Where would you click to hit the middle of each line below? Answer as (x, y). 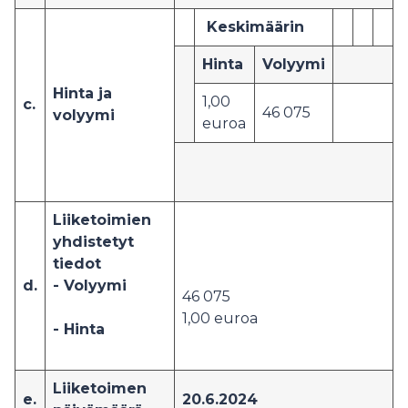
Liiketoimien (102, 220)
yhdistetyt (93, 242)
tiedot (79, 264)
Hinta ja (82, 93)
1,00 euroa (220, 318)
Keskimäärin (253, 27)
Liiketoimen (100, 388)
